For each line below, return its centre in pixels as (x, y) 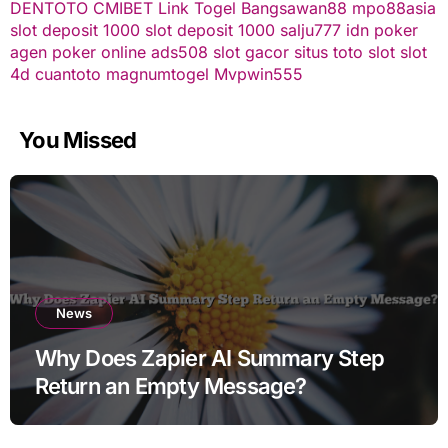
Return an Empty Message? (170, 385)
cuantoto (67, 73)
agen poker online (77, 51)
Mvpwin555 (258, 73)
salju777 (310, 29)
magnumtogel (157, 73)
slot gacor (250, 51)
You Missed (78, 139)
